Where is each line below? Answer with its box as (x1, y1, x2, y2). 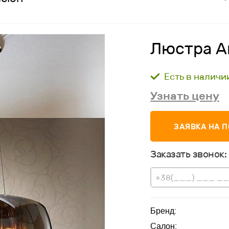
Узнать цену (150, 89, 219, 103)
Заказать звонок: (150, 148, 226, 160)
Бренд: (150, 207, 176, 215)
